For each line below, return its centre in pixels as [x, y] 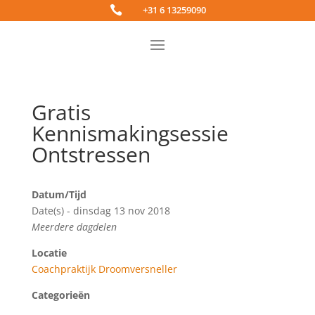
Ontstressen [91, 154]
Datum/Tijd [59, 194]
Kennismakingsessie [130, 133]
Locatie [49, 253]
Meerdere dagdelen [74, 227]
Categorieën [60, 295]
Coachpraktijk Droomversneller [104, 269]
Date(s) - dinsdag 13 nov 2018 [101, 211]
